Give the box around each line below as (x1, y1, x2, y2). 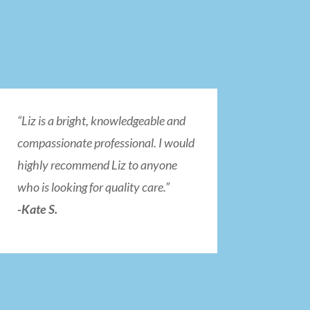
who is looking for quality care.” (17, 179, 170, 195)
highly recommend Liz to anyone (17, 157, 177, 173)
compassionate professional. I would (17, 135, 194, 151)
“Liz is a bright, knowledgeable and (17, 113, 185, 129)
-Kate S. (17, 201, 57, 217)
